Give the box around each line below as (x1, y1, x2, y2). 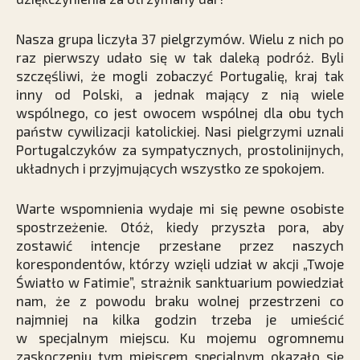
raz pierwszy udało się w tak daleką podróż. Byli (16, 48, 344, 65)
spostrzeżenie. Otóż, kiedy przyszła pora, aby (16, 218, 344, 235)
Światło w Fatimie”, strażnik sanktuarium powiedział (16, 273, 344, 290)
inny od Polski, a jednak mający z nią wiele (16, 85, 344, 102)
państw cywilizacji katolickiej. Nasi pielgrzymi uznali (16, 122, 344, 139)
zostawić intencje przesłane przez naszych (16, 236, 344, 253)
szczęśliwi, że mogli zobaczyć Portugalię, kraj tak (16, 67, 344, 84)
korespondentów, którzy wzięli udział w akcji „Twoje (16, 255, 344, 272)
